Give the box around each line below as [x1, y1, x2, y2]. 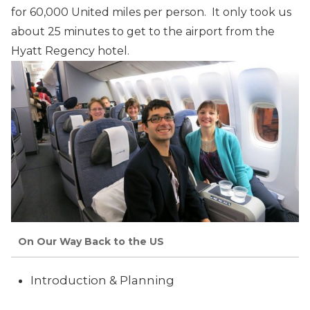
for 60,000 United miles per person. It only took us [11, 5, 291, 19]
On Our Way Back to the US [18, 235, 164, 248]
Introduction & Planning [30, 273, 174, 287]
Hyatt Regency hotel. [11, 44, 129, 57]
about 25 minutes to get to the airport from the [11, 24, 275, 38]
